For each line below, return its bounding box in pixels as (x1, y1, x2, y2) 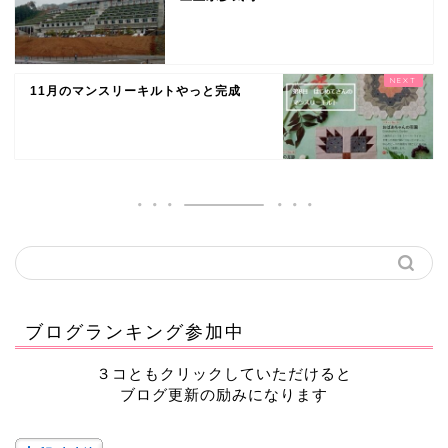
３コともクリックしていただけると (96, 364, 352, 382)
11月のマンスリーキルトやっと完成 (30, 83, 241, 98)
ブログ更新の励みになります (120, 385, 328, 403)
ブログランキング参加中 (25, 319, 245, 342)
